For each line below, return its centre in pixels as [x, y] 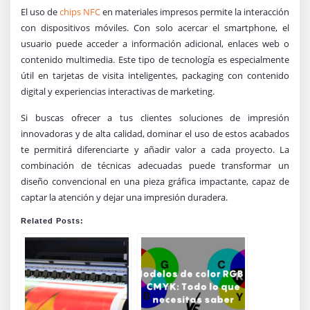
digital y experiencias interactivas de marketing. [118, 91]
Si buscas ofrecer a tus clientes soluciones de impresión [155, 117]
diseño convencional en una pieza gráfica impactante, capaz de [155, 181]
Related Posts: [52, 220]
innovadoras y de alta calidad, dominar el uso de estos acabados [155, 133]
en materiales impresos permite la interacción [195, 11]
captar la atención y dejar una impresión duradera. [124, 197]
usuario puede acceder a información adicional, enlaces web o [155, 43]
